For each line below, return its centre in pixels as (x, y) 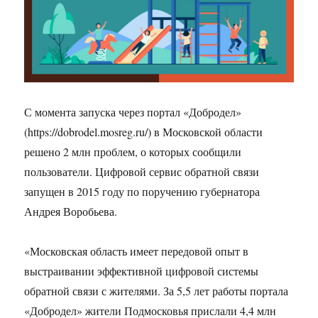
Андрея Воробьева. (71, 212)
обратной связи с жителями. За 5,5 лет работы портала (157, 291)
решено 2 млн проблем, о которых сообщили (133, 152)
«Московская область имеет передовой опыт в (137, 251)
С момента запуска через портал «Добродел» (133, 112)
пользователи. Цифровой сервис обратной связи (142, 172)
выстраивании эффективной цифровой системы (142, 271)
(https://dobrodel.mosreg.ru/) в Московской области (144, 132)
